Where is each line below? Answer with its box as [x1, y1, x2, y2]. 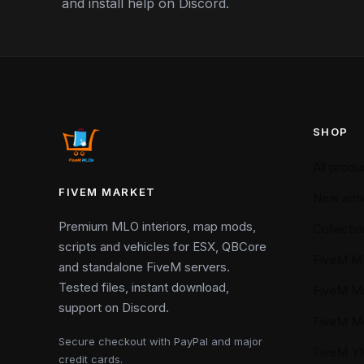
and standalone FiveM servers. [58, 259, 230, 275]
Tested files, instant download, [58, 279, 229, 296]
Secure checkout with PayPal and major [58, 335, 262, 349]
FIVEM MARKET [58, 185, 156, 199]
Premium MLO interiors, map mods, [58, 219, 256, 235]
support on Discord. [58, 300, 169, 316]
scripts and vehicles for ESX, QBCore [58, 239, 266, 255]
